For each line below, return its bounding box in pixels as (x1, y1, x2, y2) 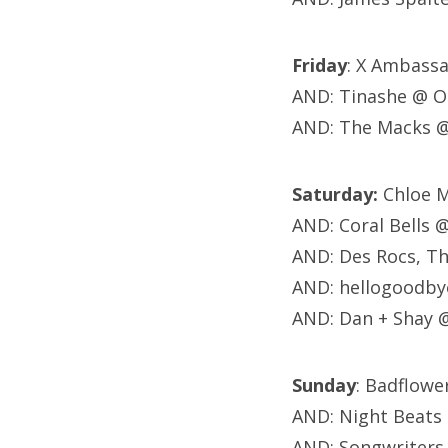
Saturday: (292, 182, 378, 207)
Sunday (292, 373, 356, 398)
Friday (292, 53, 347, 78)
